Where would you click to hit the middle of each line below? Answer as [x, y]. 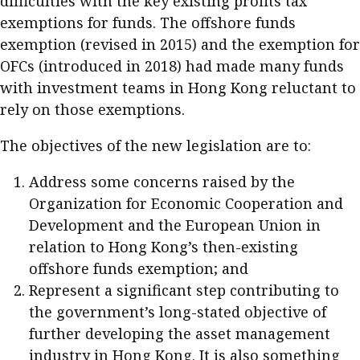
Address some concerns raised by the [162, 182]
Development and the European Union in [175, 225]
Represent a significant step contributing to [184, 290]
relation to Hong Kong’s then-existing [164, 247]
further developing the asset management [180, 333]
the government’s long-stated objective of [178, 312]
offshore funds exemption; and [139, 268]
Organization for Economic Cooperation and [186, 203]
